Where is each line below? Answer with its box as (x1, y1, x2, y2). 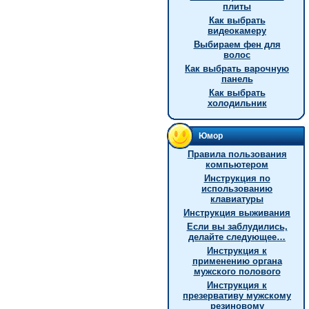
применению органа (192, 256, 282, 266)
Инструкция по (203, 173, 270, 183)
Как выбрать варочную (185, 63, 289, 74)
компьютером (206, 159, 268, 170)
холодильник (207, 98, 267, 108)
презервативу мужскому (183, 290, 291, 301)
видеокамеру (208, 26, 266, 36)
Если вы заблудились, (186, 221, 288, 232)
